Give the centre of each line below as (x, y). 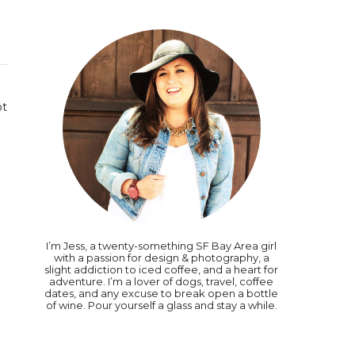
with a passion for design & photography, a (161, 258)
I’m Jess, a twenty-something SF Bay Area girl (161, 246)
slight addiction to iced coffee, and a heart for (161, 269)
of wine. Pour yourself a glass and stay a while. (161, 305)
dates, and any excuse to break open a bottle (161, 293)
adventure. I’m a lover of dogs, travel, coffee (161, 281)
